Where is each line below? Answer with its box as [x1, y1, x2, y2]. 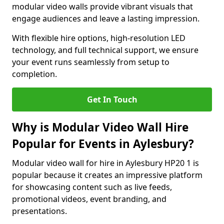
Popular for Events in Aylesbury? [12, 136, 194, 151]
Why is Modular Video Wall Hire [12, 119, 188, 135]
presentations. [12, 205, 67, 216]
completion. [12, 68, 57, 79]
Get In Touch [86, 94, 137, 105]
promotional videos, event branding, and [12, 193, 166, 204]
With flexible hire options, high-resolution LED [12, 32, 185, 43]
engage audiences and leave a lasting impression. [12, 13, 199, 24]
